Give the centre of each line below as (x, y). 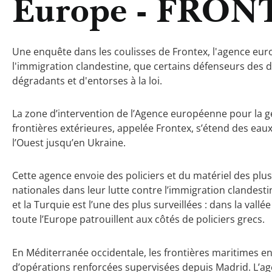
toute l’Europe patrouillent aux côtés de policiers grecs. (138, 219)
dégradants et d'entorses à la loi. (87, 80)
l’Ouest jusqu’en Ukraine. (69, 143)
